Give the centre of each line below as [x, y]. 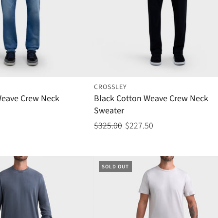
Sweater [109, 111]
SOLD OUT [115, 167]
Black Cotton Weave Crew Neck [151, 99]
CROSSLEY [110, 87]
